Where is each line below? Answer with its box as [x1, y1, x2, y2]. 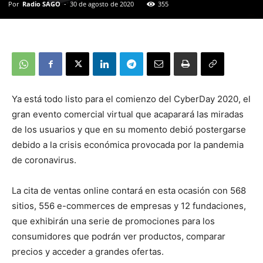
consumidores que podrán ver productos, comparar [12, 231, 225, 242]
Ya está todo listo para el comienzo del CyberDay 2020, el [12, 93, 251, 105]
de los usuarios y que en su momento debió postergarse [12, 124, 246, 136]
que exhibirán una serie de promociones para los [12, 215, 215, 227]
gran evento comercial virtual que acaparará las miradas [12, 109, 244, 120]
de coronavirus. [12, 154, 76, 166]
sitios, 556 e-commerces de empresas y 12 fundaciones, [12, 200, 246, 212]
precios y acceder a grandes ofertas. [12, 246, 164, 258]
